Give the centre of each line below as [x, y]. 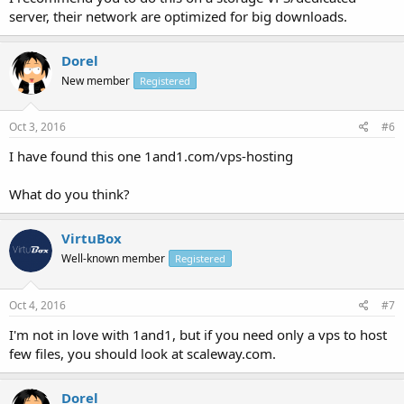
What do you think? [69, 194]
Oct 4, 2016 [37, 305]
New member [96, 80]
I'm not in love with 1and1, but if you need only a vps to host [198, 334]
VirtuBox [92, 238]
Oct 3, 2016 [37, 127]
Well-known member [113, 258]
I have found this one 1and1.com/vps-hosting [151, 156]
